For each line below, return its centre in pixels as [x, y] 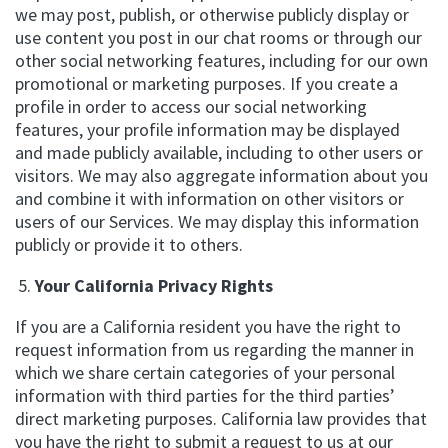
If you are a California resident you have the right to [208, 326]
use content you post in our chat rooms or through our [218, 37]
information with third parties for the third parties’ [205, 395]
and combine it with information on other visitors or [209, 198]
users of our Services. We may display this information [217, 221]
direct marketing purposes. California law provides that [221, 418]
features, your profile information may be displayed [207, 129]
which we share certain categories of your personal [205, 372]
